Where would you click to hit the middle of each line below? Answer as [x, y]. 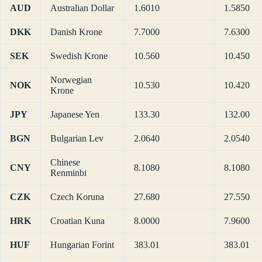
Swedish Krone [79, 56]
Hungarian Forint [82, 245]
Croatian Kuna [77, 221]
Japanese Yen [75, 115]
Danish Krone [76, 32]
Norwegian [71, 80]
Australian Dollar [82, 8]
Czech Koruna [77, 197]
